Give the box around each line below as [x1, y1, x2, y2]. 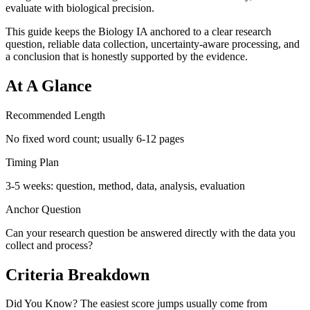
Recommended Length [6, 109, 105, 121]
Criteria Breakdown [6, 265, 149, 284]
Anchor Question [6, 203, 81, 215]
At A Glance [6, 76, 92, 95]
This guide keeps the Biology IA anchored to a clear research [6, 25, 271, 37]
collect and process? [6, 239, 93, 251]
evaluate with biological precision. [6, 1, 154, 14]
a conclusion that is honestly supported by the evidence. [6, 50, 248, 62]
